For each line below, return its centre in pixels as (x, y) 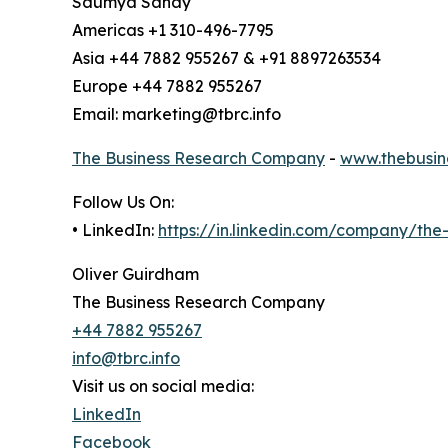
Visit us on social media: (163, 386)
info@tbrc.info (126, 358)
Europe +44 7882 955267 (167, 86)
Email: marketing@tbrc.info (176, 114)
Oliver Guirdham (135, 274)
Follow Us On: (123, 202)
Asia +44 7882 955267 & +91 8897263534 (226, 58)
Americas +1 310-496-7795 (173, 30)
